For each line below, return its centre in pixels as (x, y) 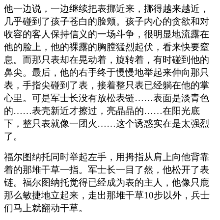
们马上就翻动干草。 (46, 208)
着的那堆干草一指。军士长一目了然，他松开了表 (107, 169)
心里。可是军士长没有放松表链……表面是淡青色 (107, 98)
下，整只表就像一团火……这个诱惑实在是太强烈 (107, 123)
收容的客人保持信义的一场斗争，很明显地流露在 (107, 34)
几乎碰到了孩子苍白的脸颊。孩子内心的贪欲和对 (107, 21)
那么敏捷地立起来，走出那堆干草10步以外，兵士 (107, 195)
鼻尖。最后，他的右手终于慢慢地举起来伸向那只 (107, 72)
